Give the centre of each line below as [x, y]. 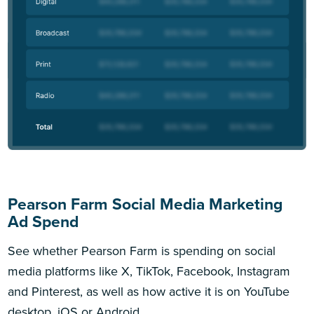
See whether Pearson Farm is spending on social [142, 251]
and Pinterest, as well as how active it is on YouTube [149, 292]
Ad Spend [43, 221]
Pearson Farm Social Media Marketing [145, 203]
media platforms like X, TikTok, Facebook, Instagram [149, 271]
